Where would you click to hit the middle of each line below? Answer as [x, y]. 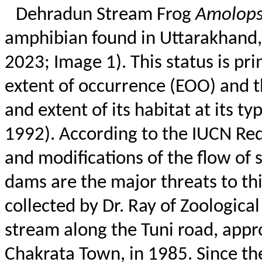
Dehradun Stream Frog [105, 15]
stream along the [73, 231]
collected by [54, 207]
